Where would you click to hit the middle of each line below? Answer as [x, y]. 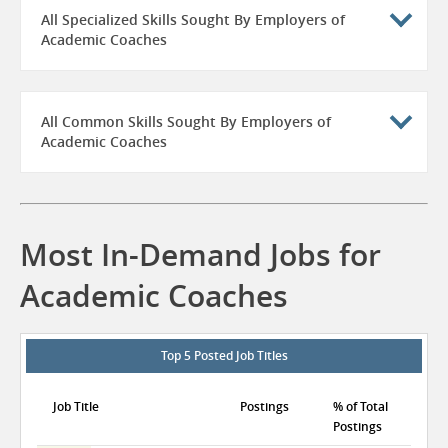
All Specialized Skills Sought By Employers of [193, 19]
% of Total [360, 406]
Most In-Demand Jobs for [200, 255]
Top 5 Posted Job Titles [224, 355]
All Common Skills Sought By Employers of [186, 121]
